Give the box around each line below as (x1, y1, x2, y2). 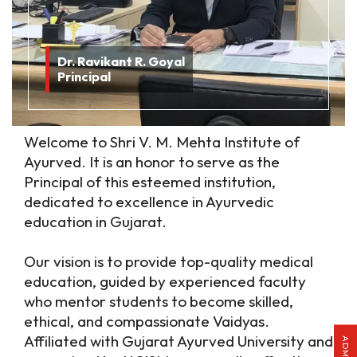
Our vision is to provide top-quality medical (24, 252, 313, 272)
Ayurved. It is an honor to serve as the (24, 152, 280, 172)
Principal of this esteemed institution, (24, 172, 276, 192)
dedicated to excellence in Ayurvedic (24, 192, 274, 212)
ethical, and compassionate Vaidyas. (24, 312, 269, 331)
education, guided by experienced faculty (24, 272, 306, 292)
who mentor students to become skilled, (24, 292, 293, 312)
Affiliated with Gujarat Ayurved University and (24, 331, 333, 351)
